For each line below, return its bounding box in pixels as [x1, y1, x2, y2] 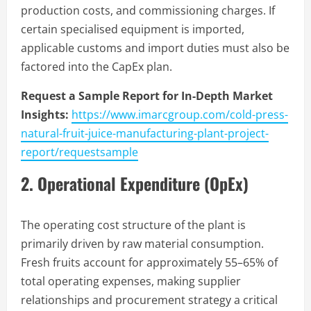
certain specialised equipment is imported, [21, 21, 244, 37]
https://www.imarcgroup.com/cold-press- [72, 106, 288, 122]
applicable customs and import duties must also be [21, 40, 289, 56]
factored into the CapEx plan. [21, 58, 172, 74]
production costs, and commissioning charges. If [21, 2, 275, 18]
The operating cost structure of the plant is [21, 217, 246, 233]
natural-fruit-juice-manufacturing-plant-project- [21, 125, 269, 141]
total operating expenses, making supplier [21, 273, 241, 289]
